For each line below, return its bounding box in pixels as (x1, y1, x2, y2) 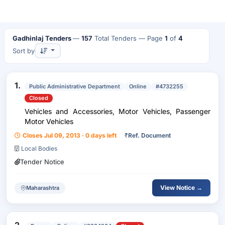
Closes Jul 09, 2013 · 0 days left (23, 132, 117, 139)
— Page (136, 34, 165, 42)
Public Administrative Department (29, 83, 120, 90)
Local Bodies (21, 145, 57, 152)
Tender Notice (20, 158, 64, 166)
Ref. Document (128, 132, 171, 139)
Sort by (12, 46, 35, 55)
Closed (29, 94, 48, 101)
